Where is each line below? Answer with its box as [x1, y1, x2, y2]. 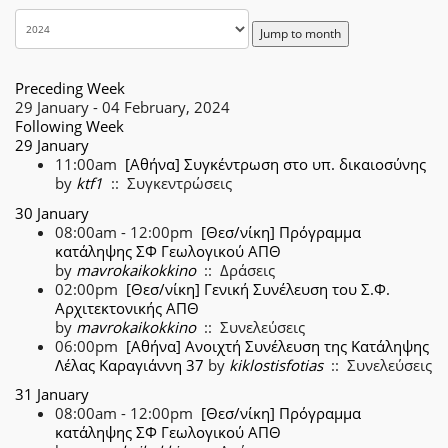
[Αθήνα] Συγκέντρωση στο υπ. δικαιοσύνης [125, 154, 426, 174]
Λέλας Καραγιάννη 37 [55, 354, 204, 375]
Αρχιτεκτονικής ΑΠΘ [55, 297, 199, 318]
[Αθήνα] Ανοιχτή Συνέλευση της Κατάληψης [126, 335, 429, 356]
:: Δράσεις [196, 259, 275, 280]
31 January [15, 384, 89, 404]
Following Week [15, 116, 124, 136]
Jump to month [260, 25, 341, 42]
